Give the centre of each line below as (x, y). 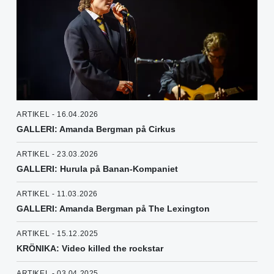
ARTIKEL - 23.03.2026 (57, 154)
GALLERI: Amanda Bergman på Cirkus (96, 129)
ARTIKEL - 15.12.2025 (57, 234)
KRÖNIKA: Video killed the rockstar (90, 249)
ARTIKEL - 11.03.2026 (57, 194)
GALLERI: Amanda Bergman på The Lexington (113, 209)
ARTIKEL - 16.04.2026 (57, 115)
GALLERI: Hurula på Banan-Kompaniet (97, 169)
